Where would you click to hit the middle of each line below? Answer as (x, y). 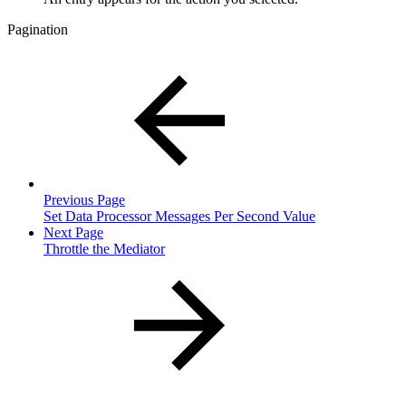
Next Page (73, 232)
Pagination (38, 29)
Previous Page (84, 199)
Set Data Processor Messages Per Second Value (179, 216)
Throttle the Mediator (104, 248)
